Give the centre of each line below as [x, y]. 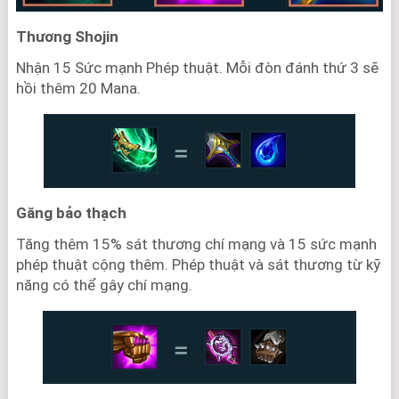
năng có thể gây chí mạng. [104, 285]
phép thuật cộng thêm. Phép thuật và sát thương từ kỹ [198, 265]
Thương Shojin [67, 37]
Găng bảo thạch [71, 213]
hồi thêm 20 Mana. [78, 89]
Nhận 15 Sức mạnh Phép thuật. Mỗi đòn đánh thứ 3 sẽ [197, 68]
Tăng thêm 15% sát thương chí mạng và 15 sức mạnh [196, 244]
